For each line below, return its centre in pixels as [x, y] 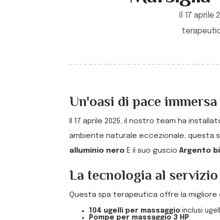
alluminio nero [97, 151]
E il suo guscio [152, 151]
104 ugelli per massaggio [135, 211]
